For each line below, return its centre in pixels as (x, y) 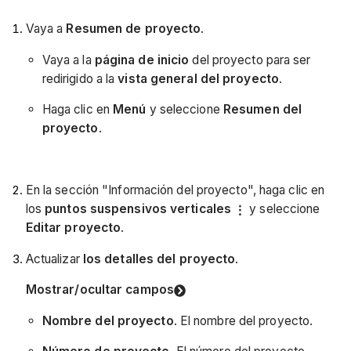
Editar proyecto (73, 228)
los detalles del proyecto (157, 259)
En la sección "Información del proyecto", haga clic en (175, 190)
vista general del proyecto (198, 78)
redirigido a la (80, 78)
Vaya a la (68, 60)
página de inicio (142, 60)
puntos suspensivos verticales (140, 209)
